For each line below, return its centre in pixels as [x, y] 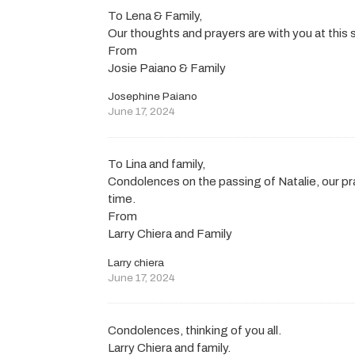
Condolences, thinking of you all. [195, 331]
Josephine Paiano [153, 96]
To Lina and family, [157, 164]
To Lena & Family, [155, 15]
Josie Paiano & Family [167, 68]
